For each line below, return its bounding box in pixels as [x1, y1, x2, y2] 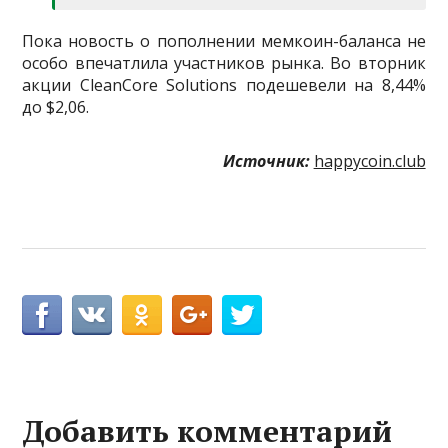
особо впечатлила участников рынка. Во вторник [22, 52, 426, 75]
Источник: [222, 150, 310, 173]
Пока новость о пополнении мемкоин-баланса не [22, 30, 426, 53]
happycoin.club [313, 150, 426, 173]
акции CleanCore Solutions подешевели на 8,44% [22, 74, 426, 97]
